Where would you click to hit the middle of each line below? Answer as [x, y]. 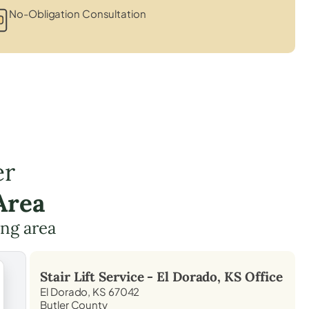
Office [262, 276]
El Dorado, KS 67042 [90, 291]
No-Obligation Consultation [78, 13]
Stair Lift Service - [99, 276]
